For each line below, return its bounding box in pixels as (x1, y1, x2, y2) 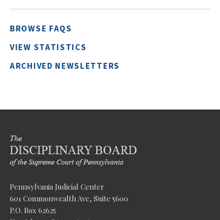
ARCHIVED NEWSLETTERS (10, 60, 120, 71)
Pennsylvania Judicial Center (10, 182, 104, 192)
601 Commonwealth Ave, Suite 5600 (10, 193, 128, 203)
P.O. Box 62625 (10, 205, 56, 215)
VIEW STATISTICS (10, 42, 87, 53)
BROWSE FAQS (10, 23, 72, 34)
